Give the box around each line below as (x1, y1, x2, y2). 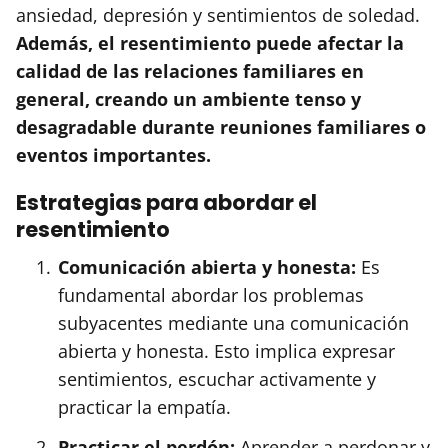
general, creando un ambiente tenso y (16, 86, 361, 111)
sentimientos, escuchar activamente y (58, 366, 376, 391)
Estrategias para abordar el (16, 187, 317, 217)
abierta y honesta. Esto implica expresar (58, 338, 395, 363)
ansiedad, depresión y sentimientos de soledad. (16, 2, 420, 27)
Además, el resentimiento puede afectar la (16, 30, 404, 55)
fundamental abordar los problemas (58, 282, 364, 307)
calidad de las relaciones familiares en (16, 58, 364, 83)
